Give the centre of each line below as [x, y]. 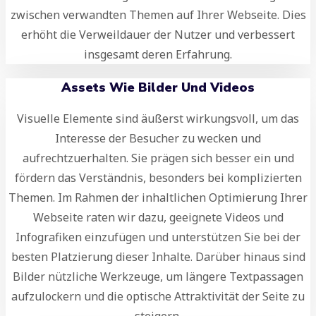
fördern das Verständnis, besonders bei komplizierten [158, 177]
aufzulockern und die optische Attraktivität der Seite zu [158, 296]
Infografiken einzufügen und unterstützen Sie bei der [158, 237]
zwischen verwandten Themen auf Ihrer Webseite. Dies [158, 14]
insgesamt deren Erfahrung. [158, 54]
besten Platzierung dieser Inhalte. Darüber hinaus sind [158, 256]
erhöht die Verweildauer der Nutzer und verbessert [158, 34]
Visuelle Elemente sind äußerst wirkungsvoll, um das [158, 118]
